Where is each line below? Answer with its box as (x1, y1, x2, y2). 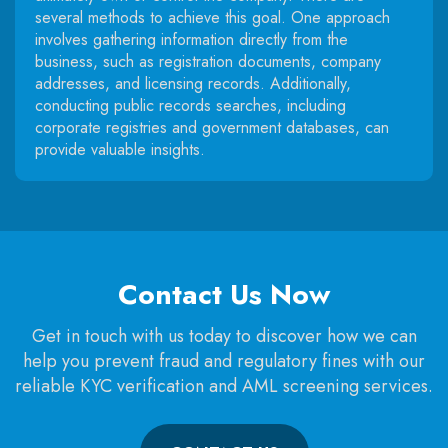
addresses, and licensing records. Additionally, (35, 71, 351, 95)
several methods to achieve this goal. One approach (35, 5, 390, 29)
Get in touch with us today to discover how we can (31, 322, 417, 349)
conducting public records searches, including (35, 93, 346, 117)
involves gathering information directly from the (35, 27, 348, 51)
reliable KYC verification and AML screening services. (15, 372, 433, 399)
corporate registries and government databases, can (35, 115, 389, 139)
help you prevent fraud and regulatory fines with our (23, 347, 425, 374)
